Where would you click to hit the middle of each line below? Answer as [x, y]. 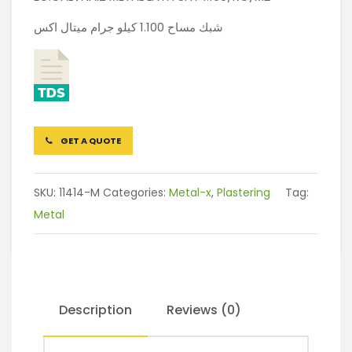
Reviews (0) [204, 310]
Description [95, 310]
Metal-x [190, 192]
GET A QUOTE [90, 140]
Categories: [136, 192]
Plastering [244, 192]
